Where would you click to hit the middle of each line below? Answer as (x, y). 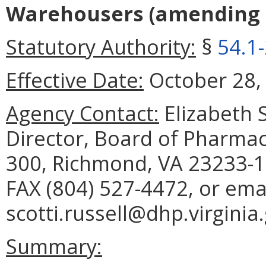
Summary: (54, 246)
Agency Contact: (83, 113)
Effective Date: (75, 80)
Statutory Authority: (101, 46)
